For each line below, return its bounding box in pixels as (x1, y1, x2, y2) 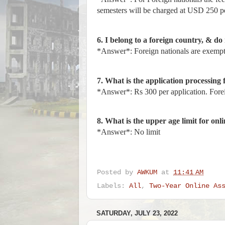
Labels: (97, 182, 129, 190)
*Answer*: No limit (97, 128, 160, 137)
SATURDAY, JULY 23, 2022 (96, 209, 178, 217)
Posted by (97, 168, 137, 176)
